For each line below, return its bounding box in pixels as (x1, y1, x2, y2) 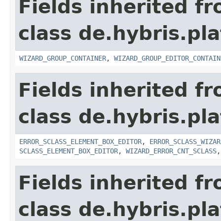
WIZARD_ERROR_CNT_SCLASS (126, 147, 217, 155)
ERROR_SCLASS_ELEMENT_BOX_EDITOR (19, 137, 142, 146)
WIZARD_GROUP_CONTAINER (19, 54, 106, 62)
